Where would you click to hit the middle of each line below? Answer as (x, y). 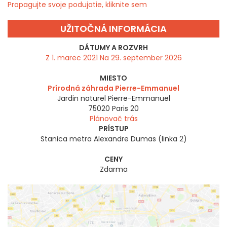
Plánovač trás (113, 119)
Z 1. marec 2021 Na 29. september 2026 (113, 58)
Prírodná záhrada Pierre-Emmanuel (113, 88)
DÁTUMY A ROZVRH (113, 48)
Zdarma (113, 169)
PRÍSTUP (113, 129)
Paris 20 (125, 109)
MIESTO (113, 78)
